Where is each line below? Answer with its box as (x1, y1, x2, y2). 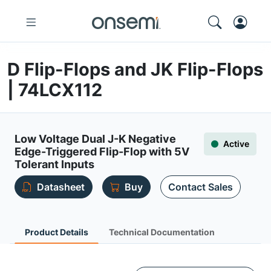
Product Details (25, 227, 88, 237)
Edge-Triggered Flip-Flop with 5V (15, 145, 189, 158)
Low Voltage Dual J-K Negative (15, 132, 176, 145)
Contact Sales (168, 181, 233, 193)
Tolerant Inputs (15, 158, 94, 171)
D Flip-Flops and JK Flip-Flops (7, 59, 263, 80)
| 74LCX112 (7, 79, 102, 100)
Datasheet (37, 181, 85, 193)
